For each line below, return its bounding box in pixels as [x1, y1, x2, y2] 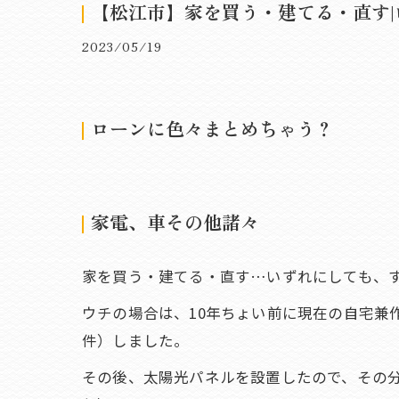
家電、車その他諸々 [91, 208, 259, 235]
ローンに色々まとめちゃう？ [91, 115, 334, 142]
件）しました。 [82, 330, 190, 351]
